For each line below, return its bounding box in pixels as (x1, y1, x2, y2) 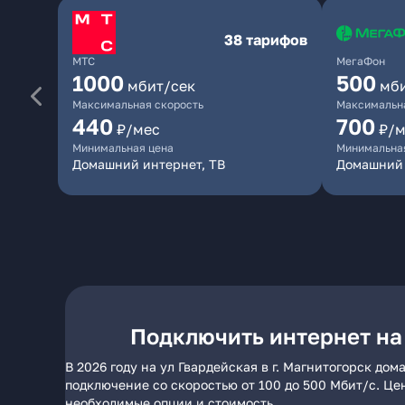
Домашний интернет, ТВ (72, 156, 225, 172)
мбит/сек (127, 77, 195, 95)
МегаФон (336, 54, 385, 68)
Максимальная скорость (72, 98, 203, 111)
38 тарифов (224, 31, 307, 49)
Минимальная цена (72, 141, 174, 155)
